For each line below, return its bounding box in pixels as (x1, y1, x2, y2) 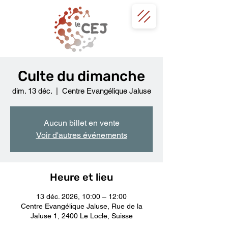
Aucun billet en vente (43, 118, 120, 128)
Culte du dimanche (18, 68, 145, 84)
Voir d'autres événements (36, 130, 127, 140)
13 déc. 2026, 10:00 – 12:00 (36, 192, 127, 201)
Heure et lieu (50, 171, 113, 183)
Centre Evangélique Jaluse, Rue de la (20, 202, 142, 210)
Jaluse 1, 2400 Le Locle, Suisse (30, 212, 133, 220)
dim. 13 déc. (12, 87, 52, 95)
